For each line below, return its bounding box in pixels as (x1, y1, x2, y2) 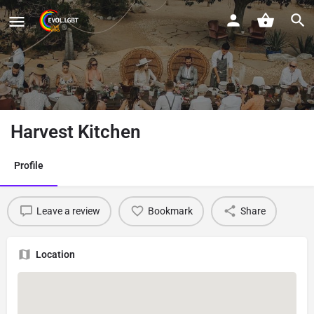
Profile (14, 159, 43, 171)
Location (36, 248, 75, 260)
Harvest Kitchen (11, 121, 141, 142)
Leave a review (36, 205, 100, 217)
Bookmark (147, 205, 193, 217)
